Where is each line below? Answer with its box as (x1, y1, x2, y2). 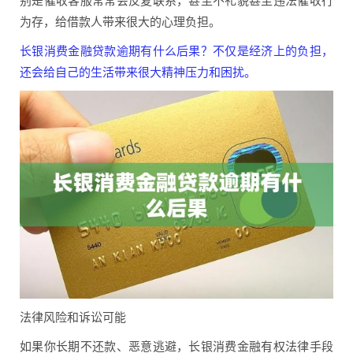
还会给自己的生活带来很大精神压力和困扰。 (20, 63, 256, 80)
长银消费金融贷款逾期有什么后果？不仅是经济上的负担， (20, 42, 333, 58)
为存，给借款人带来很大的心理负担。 (20, 13, 221, 29)
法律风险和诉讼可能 (20, 308, 126, 325)
